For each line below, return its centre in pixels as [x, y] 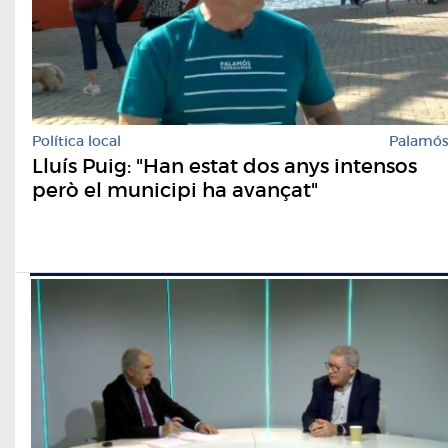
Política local [76, 141]
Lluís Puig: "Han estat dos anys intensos [224, 166]
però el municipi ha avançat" [175, 190]
